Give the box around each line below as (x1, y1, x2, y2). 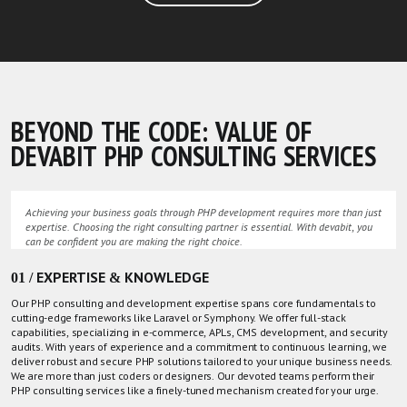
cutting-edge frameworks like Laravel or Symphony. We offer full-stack (11, 311, 346, 324)
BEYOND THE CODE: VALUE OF (11, 116, 312, 147)
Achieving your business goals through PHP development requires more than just (25, 205, 382, 219)
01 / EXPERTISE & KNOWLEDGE (11, 269, 209, 285)
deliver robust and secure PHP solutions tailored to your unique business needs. (11, 354, 393, 368)
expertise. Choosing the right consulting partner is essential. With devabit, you (25, 220, 372, 233)
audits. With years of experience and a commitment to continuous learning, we (11, 340, 387, 353)
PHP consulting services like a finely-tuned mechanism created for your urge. (11, 383, 379, 397)
